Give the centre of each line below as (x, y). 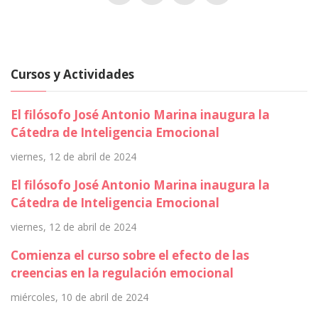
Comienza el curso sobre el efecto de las (130, 256)
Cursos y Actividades (72, 75)
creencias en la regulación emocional (122, 273)
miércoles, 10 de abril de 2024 (79, 297)
